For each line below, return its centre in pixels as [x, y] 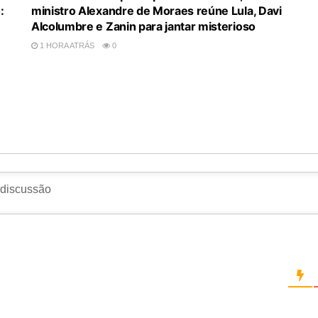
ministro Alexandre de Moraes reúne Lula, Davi [157, 10]
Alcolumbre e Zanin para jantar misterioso [143, 26]
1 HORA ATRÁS [66, 45]
